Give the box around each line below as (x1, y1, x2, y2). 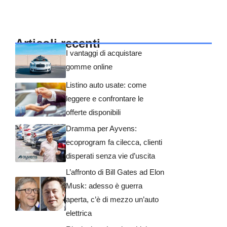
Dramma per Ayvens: (66, 124, 137, 133)
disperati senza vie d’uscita (66, 151, 155, 160)
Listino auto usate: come (66, 80, 146, 89)
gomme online (66, 62, 112, 71)
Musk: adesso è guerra (66, 181, 142, 190)
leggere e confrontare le (66, 94, 143, 103)
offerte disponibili (66, 107, 121, 117)
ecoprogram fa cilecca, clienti (66, 137, 162, 146)
